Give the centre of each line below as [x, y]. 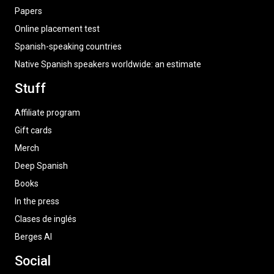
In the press [37, 201]
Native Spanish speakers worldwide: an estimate [108, 64]
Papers [28, 11]
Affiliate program [47, 113]
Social [33, 261]
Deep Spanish [41, 166]
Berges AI [33, 237]
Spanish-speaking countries [68, 46]
